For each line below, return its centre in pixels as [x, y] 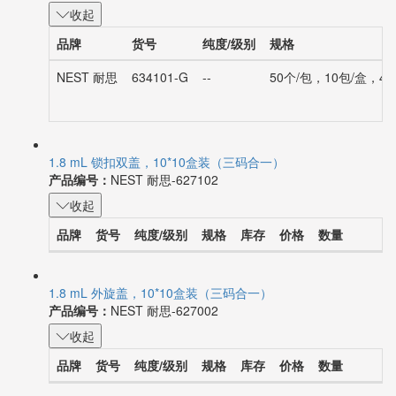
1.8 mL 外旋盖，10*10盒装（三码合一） [160, 302]
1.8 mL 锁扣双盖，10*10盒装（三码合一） [167, 169]
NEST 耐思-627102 [164, 187]
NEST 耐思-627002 [164, 320]
